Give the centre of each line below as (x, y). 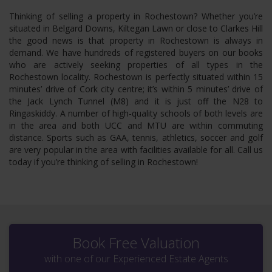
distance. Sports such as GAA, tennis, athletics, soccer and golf (136, 137)
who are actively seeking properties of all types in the (136, 64)
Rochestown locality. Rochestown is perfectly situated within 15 (136, 76)
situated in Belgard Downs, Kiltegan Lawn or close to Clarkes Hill (136, 28)
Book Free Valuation (136, 242)
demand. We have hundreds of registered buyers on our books (136, 52)
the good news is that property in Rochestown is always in (136, 40)
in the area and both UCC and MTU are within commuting (136, 125)
